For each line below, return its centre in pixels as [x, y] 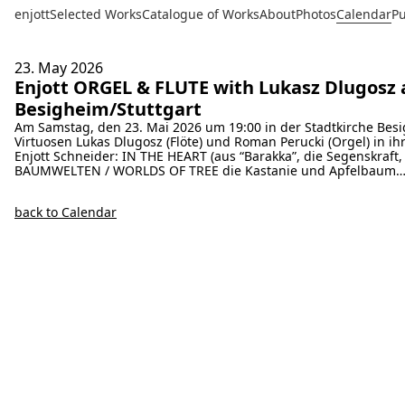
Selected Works [96, 14]
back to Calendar [66, 212]
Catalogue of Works [201, 14]
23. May [42, 68]
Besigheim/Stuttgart [108, 109]
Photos [316, 14]
